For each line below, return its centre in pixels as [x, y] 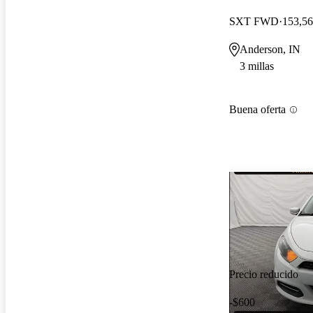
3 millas [257, 66]
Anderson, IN [270, 49]
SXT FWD [254, 21]
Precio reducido [264, 275]
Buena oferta [257, 110]
